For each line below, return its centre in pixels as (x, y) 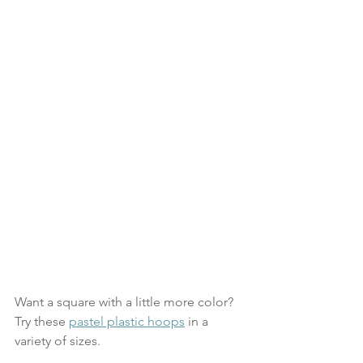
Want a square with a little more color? (126, 301)
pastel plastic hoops (127, 321)
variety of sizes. (58, 340)
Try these (42, 321)
